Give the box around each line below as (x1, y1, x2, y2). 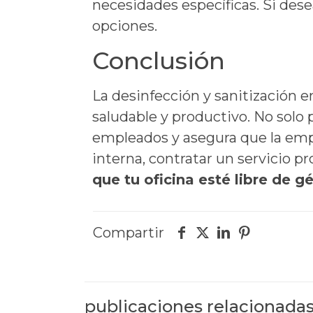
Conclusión (92, 46, 226, 75)
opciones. (92, 17, 158, 34)
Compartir (93, 224, 164, 241)
